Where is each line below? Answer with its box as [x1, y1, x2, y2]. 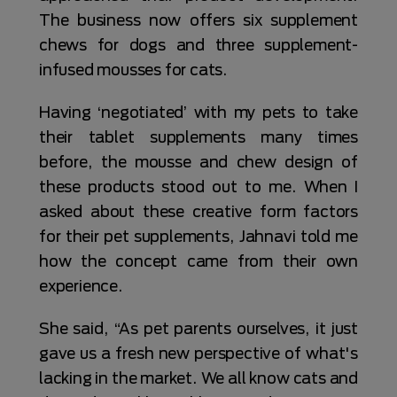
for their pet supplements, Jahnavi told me [39, 227, 358, 245]
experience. [39, 276, 127, 295]
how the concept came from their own [39, 252, 358, 270]
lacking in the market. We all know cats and [39, 369, 358, 387]
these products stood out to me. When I [39, 177, 358, 196]
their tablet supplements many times [39, 128, 358, 146]
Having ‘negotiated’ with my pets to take [39, 103, 358, 121]
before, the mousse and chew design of [39, 152, 358, 171]
